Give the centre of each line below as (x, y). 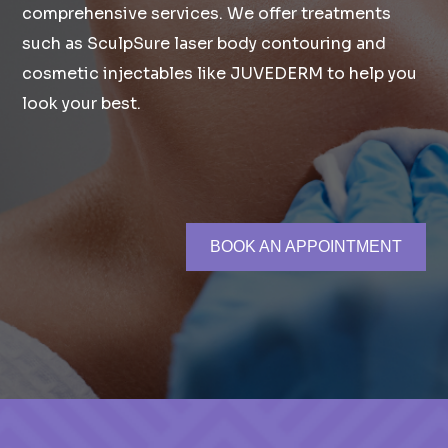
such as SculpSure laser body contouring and (204, 43)
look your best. (82, 103)
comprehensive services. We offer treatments (207, 13)
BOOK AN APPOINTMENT (305, 246)
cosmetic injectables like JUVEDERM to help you (220, 73)
